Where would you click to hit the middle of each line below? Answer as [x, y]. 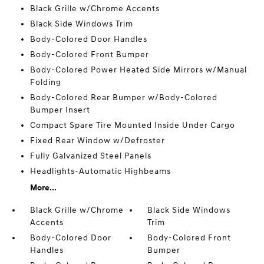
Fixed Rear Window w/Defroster [97, 141]
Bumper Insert [60, 110]
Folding [45, 82]
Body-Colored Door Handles [88, 39]
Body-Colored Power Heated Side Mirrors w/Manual [138, 70]
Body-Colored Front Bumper [89, 55]
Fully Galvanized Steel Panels [90, 156]
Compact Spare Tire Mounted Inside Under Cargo [132, 126]
